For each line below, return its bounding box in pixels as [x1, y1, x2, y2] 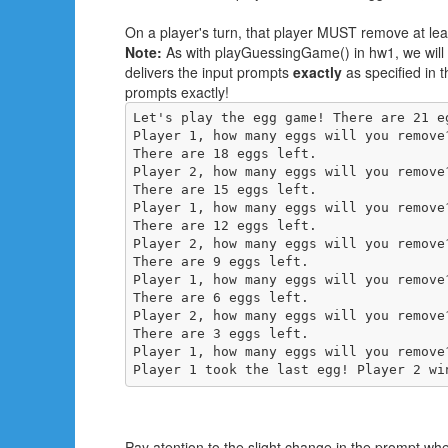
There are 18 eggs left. [132, 146, 317, 162]
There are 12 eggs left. [132, 218, 317, 234]
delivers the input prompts [125, 61, 293, 82]
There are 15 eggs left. [132, 182, 317, 198]
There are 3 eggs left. [132, 326, 309, 342]
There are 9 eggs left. [132, 254, 309, 270]
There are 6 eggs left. [132, 290, 309, 306]
